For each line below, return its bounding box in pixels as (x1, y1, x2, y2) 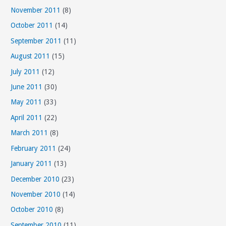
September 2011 (11, 36, 62, 45)
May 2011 (11, 98, 42, 106)
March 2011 (11, 129, 48, 137)
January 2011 (11, 159, 52, 168)
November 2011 (11, 6, 61, 15)
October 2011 (11, 21, 53, 30)
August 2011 (11, 52, 50, 61)
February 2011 (11, 144, 56, 152)
